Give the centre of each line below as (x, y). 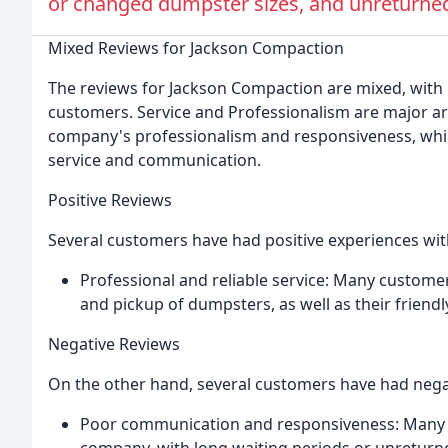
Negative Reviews (114, 344)
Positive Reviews (110, 200)
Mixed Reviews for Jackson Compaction (196, 48)
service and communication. (154, 160)
